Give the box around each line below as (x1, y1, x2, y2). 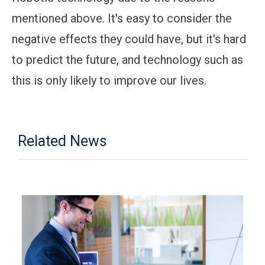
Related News (18, 132, 108, 150)
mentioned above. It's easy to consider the (12, 11, 232, 26)
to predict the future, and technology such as (12, 53, 243, 67)
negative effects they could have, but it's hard (12, 32, 246, 47)
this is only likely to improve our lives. (12, 73, 206, 88)
